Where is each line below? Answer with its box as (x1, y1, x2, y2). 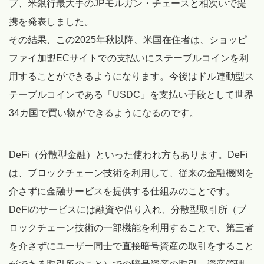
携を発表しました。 (9, 16, 94, 27)
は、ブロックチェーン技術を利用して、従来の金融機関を (9, 168, 254, 179)
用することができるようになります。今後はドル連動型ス (9, 71, 254, 82)
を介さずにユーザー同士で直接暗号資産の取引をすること (9, 241, 254, 252)
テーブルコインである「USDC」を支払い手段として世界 (9, 90, 253, 100)
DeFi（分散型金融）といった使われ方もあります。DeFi (9, 150, 248, 160)
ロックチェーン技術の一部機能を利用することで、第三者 (9, 223, 254, 233)
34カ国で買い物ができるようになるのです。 (9, 108, 199, 118)
